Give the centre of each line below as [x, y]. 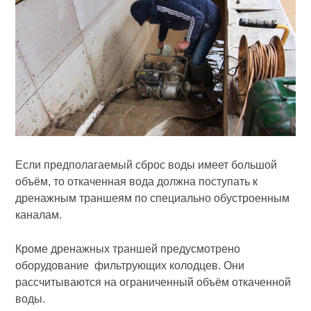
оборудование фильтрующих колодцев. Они [130, 265]
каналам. [39, 215]
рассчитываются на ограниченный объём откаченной [153, 282]
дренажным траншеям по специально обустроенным [153, 198]
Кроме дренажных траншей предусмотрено [128, 249]
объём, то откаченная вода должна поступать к [137, 181]
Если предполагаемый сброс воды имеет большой [146, 165]
